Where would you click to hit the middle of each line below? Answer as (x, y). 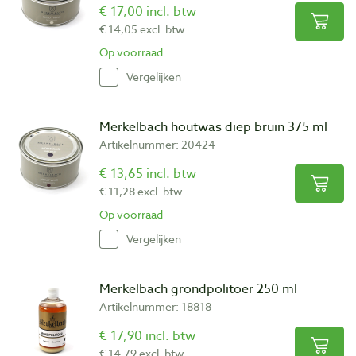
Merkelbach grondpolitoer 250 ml (198, 289)
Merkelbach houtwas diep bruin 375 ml (213, 127)
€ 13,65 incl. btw (148, 174)
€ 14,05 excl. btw (142, 29)
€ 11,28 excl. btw (141, 191)
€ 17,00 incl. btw (148, 12)
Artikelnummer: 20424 (157, 144)
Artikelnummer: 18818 (155, 306)
